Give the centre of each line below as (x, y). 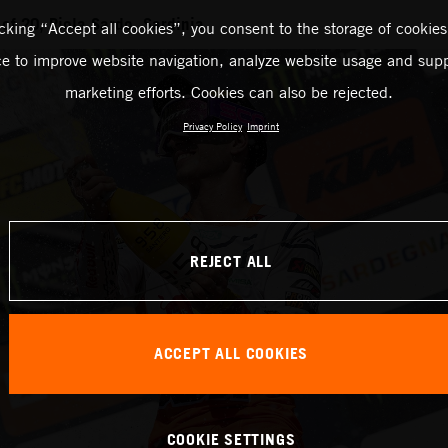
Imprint (263, 126)
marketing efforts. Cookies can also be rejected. (228, 92)
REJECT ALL (231, 260)
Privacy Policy (212, 126)
